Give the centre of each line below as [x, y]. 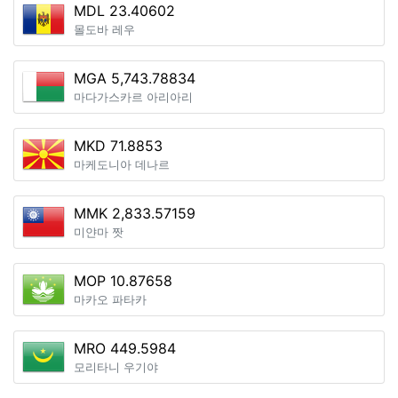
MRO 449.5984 [125, 348]
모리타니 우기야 [116, 367]
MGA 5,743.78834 [135, 78]
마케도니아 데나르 [122, 165]
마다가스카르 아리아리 [133, 97]
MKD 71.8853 [118, 146]
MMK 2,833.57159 [135, 213]
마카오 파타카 [110, 300]
